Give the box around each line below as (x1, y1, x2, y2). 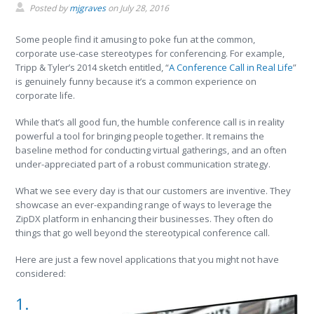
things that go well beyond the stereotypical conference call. (15, 226, 271, 239)
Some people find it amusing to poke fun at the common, (15, 33, 256, 46)
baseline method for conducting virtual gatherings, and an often (15, 144, 287, 156)
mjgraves (69, 2, 107, 14)
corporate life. (15, 89, 76, 102)
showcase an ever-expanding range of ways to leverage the (15, 198, 273, 211)
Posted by (29, 2, 70, 14)
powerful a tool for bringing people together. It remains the (15, 130, 265, 142)
